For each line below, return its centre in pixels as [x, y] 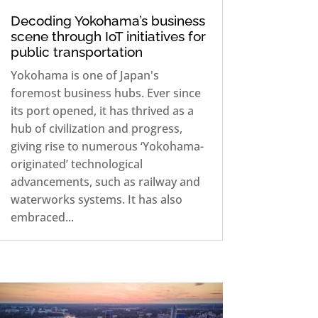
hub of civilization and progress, [96, 128]
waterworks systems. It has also [96, 199]
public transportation [76, 51]
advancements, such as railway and [105, 181]
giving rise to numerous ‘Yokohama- [107, 146]
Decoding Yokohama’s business [108, 20]
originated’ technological [76, 164]
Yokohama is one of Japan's [84, 75]
